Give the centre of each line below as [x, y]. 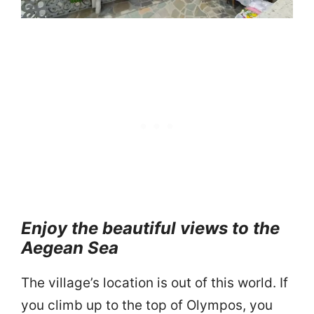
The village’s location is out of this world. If [155, 283]
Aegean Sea [70, 248]
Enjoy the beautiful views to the [150, 228]
